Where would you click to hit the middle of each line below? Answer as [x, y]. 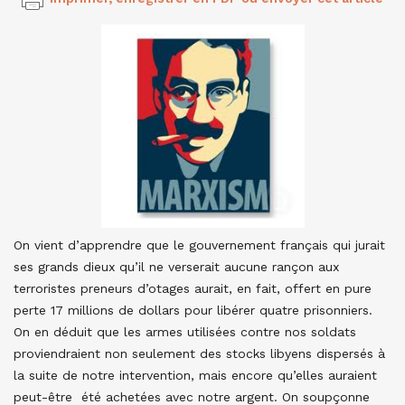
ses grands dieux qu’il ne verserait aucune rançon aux [176, 267]
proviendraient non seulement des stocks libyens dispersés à [199, 353]
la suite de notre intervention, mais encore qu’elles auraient [195, 375]
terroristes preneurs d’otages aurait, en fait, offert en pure [193, 288]
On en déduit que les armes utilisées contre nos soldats [185, 332]
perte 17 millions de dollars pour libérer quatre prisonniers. [193, 310]
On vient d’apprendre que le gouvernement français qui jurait [199, 245]
